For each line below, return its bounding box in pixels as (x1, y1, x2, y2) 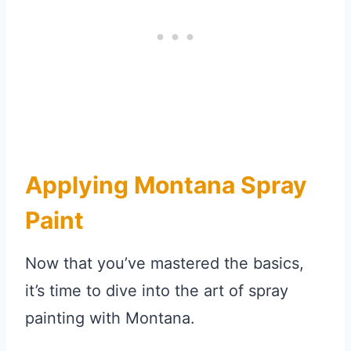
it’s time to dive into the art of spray (25, 281, 288, 301)
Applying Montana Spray (25, 171, 307, 200)
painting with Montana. (25, 309, 195, 328)
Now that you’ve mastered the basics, (25, 254, 304, 273)
